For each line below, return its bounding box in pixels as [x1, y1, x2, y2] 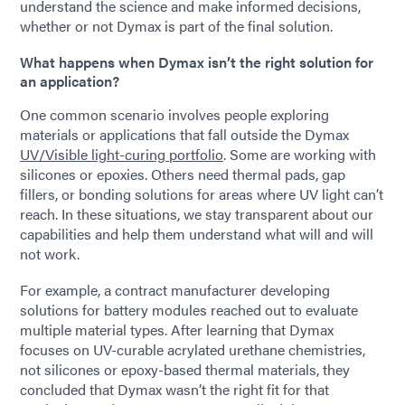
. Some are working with [223, 144, 376, 165]
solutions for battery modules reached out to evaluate [20, 299, 358, 320]
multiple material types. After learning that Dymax [20, 319, 334, 340]
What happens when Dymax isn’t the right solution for [20, 52, 373, 72]
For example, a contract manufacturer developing [20, 279, 330, 300]
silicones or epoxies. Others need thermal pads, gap [20, 164, 345, 184]
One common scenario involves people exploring [20, 104, 329, 125]
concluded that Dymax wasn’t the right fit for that [20, 379, 329, 400]
